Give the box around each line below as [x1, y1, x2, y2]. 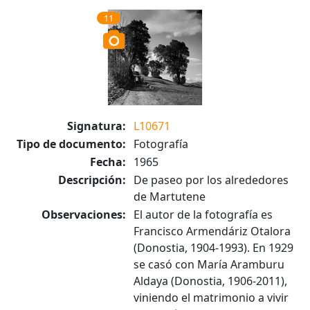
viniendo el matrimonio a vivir [134, 290, 289, 305]
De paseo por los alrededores [134, 172, 289, 188]
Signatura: [67, 118, 126, 134]
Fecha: [90, 154, 126, 170]
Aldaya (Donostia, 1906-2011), [134, 273, 287, 289]
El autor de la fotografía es [134, 207, 273, 222]
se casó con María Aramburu [134, 257, 284, 272]
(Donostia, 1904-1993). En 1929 [134, 240, 293, 255]
